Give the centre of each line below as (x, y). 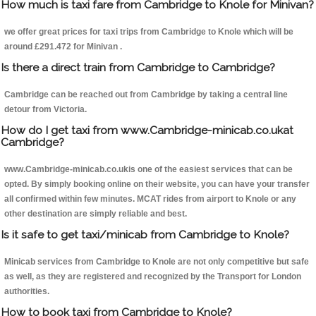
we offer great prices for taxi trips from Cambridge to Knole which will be (149, 32)
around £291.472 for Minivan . (63, 47)
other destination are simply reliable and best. (96, 214)
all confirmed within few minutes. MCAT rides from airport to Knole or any (150, 199)
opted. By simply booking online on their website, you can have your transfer (157, 184)
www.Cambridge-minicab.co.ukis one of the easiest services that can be (148, 170)
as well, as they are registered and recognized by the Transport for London (153, 277)
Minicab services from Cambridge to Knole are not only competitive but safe (157, 262)
